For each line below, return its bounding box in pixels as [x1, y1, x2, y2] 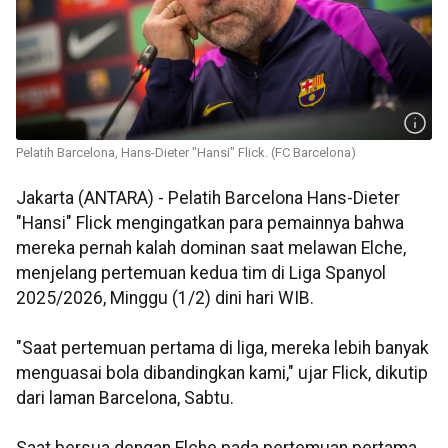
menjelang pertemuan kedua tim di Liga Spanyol [16, 263, 386, 284]
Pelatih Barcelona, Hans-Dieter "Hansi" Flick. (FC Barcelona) [16, 145, 356, 161]
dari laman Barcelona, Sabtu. [16, 388, 234, 409]
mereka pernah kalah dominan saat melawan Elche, [16, 238, 406, 259]
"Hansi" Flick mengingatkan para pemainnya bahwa [16, 213, 404, 234]
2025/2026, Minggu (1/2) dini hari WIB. [16, 288, 314, 309]
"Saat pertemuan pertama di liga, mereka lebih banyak [16, 338, 429, 359]
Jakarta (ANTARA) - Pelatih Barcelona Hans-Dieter [16, 188, 400, 209]
